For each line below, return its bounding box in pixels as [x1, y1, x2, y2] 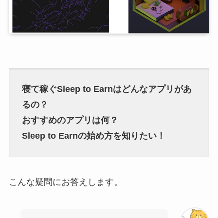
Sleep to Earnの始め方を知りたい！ [21, 131, 165, 141]
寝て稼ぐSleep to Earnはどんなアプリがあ [21, 84, 192, 94]
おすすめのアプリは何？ [21, 115, 118, 126]
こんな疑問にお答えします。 [8, 177, 123, 187]
